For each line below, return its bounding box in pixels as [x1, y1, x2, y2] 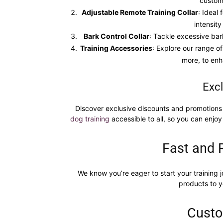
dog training [70, 114, 110, 123]
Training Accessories [80, 44, 152, 52]
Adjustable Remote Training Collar [82, 8, 198, 16]
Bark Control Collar [84, 32, 149, 40]
